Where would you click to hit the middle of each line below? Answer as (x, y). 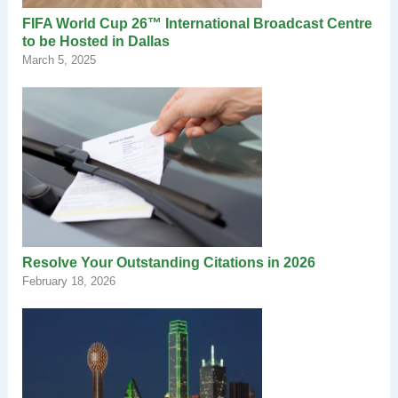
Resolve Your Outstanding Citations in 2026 (168, 263)
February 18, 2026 (68, 282)
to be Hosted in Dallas (96, 42)
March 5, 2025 (59, 60)
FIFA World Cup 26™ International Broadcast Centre (197, 24)
